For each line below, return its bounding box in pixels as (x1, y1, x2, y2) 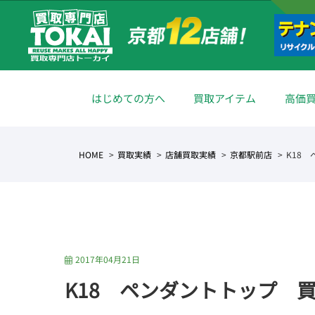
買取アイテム (193, 91, 257, 105)
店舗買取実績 (165, 148, 216, 160)
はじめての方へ (91, 91, 165, 105)
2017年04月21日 (75, 253, 140, 265)
